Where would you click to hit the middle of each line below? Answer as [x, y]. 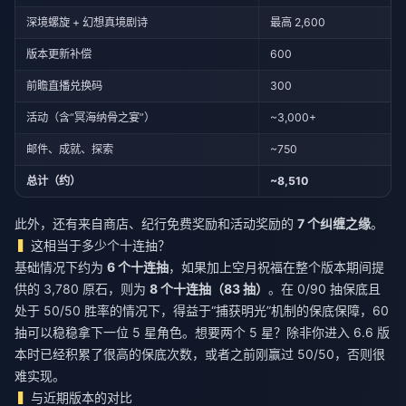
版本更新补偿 [59, 53]
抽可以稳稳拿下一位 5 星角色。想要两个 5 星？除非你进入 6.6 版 [202, 332]
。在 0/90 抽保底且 [324, 289]
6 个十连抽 [138, 267]
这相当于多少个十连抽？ [101, 245]
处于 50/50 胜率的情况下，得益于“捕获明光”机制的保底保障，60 [202, 310]
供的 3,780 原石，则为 [82, 289]
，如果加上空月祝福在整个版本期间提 [276, 267]
